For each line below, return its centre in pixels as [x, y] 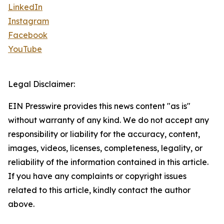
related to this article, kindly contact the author [99, 190]
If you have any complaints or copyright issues [97, 176]
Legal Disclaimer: [41, 84]
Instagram [28, 21]
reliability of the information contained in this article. [108, 162]
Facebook [28, 35]
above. [21, 204]
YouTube [25, 49]
